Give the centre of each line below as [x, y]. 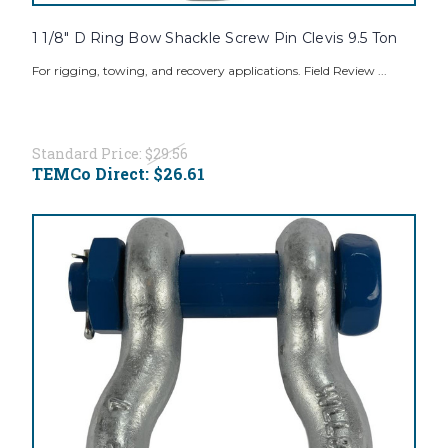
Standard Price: [88, 154]
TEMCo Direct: [92, 174]
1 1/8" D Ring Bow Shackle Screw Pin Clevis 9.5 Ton [214, 38]
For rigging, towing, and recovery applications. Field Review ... [209, 71]
